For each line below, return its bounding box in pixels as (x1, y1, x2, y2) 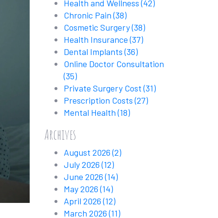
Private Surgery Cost (64, 83, 144, 93)
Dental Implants (64, 46, 125, 57)
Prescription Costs (64, 95, 135, 106)
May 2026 (64, 183, 100, 194)
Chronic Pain (64, 10, 113, 20)
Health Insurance (64, 34, 130, 45)
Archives (44, 126, 76, 143)
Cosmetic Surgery (64, 22, 132, 33)
